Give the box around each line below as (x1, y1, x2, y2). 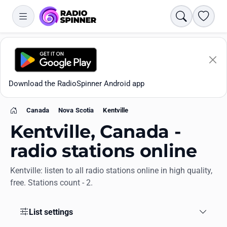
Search (180, 11, 204, 20)
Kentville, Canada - (10, 121, 181, 143)
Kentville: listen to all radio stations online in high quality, (10, 166, 212, 176)
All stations (14, 200, 53, 209)
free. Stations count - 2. (10, 178, 93, 188)
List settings (28, 207, 73, 217)
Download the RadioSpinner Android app (9, 79, 144, 88)
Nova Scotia (58, 106, 94, 114)
